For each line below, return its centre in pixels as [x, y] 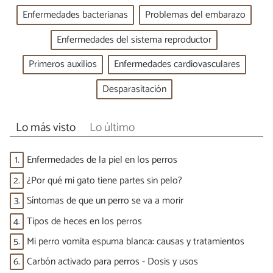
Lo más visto [45, 127]
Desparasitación [134, 89]
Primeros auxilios [62, 65]
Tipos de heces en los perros [84, 221]
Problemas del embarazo [195, 15]
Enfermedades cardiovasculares [177, 65]
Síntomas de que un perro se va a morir [105, 201]
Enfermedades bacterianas [75, 15]
